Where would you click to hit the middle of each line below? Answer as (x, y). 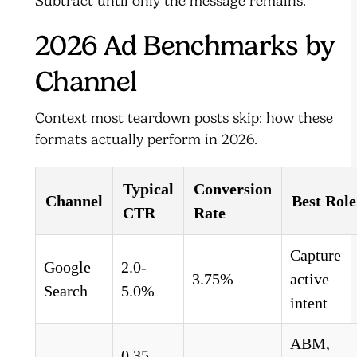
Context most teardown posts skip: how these (184, 118)
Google (67, 267)
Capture (316, 255)
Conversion (233, 189)
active (310, 279)
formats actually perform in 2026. (146, 140)
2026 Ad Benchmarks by (185, 46)
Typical (148, 189)
